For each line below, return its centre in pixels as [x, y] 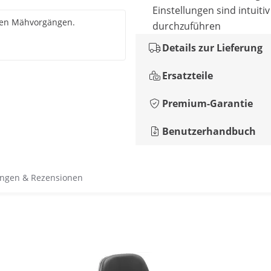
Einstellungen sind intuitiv [211, 10]
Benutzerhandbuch [209, 131]
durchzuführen [187, 26]
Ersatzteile [188, 76]
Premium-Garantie [207, 103]
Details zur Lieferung [212, 48]
